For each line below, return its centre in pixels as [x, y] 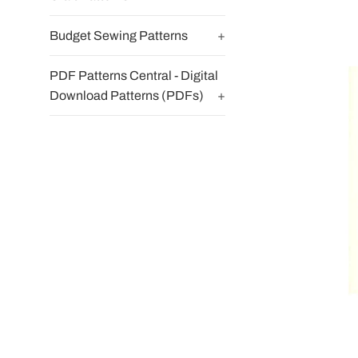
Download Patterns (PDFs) [127, 95]
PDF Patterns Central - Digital [134, 76]
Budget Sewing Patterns [119, 36]
